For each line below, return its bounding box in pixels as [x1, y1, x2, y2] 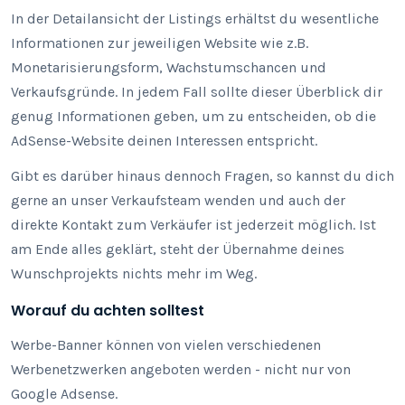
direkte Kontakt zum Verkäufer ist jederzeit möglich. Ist [11, 216, 376, 233]
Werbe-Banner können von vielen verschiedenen [11, 336, 321, 353]
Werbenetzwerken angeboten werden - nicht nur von [11, 361, 351, 378]
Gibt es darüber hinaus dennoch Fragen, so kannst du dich [11, 167, 394, 184]
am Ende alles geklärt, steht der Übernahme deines [11, 240, 344, 258]
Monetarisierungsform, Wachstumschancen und [11, 59, 326, 76]
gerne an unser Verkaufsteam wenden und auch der [11, 192, 345, 209]
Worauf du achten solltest [11, 300, 204, 321]
